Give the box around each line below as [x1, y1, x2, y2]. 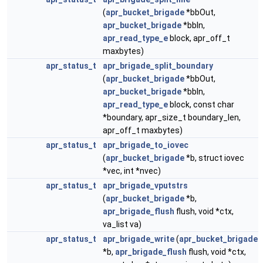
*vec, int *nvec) [103, 166, 161, 176]
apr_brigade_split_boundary [103, 61, 213, 70]
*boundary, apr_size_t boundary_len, [103, 113, 241, 122]
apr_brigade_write [103, 234, 174, 244]
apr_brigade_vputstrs [103, 181, 188, 190]
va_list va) [103, 220, 141, 229]
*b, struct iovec [184, 153, 244, 163]
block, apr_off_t [168, 33, 230, 43]
